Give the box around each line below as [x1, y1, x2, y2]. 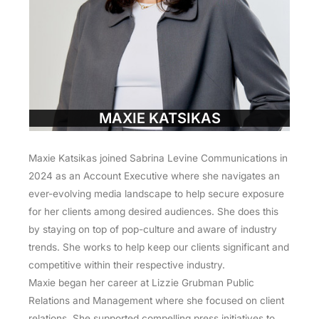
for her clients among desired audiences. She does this [28, 206, 278, 218]
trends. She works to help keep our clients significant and [28, 241, 289, 253]
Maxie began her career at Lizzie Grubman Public [28, 277, 254, 289]
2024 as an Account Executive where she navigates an [28, 170, 280, 182]
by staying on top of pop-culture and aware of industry [28, 224, 277, 236]
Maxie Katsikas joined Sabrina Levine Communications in [28, 152, 288, 164]
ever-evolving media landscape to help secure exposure [28, 188, 284, 200]
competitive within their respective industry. [28, 259, 228, 271]
